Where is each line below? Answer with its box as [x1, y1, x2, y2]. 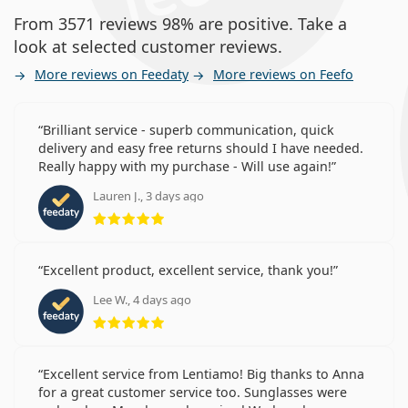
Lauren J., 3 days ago [93, 187, 204, 204]
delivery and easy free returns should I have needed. [38, 138, 363, 157]
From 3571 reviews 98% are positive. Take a [14, 12, 347, 35]
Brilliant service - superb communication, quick [43, 120, 334, 138]
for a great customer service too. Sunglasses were [38, 382, 347, 401]
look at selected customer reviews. [14, 35, 282, 57]
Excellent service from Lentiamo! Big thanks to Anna [43, 364, 364, 382]
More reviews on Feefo [213, 65, 353, 83]
